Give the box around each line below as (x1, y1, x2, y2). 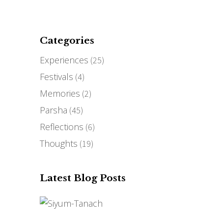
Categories (40, 35, 94, 46)
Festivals (40, 71, 73, 82)
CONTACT (155, 14, 190, 25)
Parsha (40, 104, 67, 116)
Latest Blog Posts (40, 172, 126, 184)
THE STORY (6, 14, 47, 25)
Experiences (40, 54, 88, 66)
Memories (40, 87, 80, 99)
